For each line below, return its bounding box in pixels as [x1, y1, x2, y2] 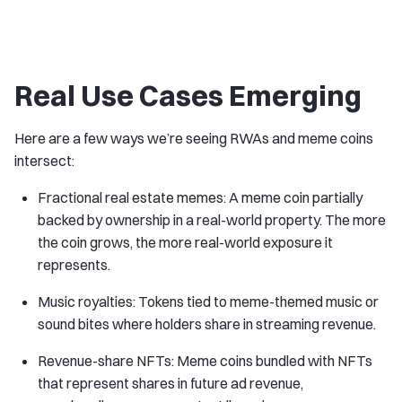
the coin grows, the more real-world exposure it [38, 233, 333, 252]
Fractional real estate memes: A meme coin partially [38, 188, 363, 207]
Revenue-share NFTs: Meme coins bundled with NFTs [38, 352, 372, 371]
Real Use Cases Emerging [14, 78, 362, 114]
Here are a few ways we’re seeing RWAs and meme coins [14, 129, 373, 148]
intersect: [14, 152, 74, 170]
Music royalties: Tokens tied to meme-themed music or [38, 293, 379, 311]
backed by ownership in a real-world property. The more [38, 211, 386, 230]
